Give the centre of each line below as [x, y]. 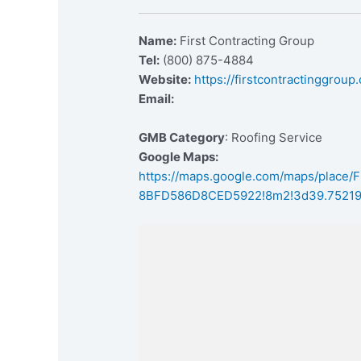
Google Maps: [179, 157]
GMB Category [182, 138]
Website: [165, 80]
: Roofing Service [274, 138]
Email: [157, 99]
